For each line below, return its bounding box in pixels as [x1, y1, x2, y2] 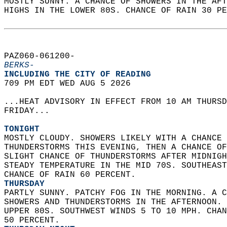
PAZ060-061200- [4, 52, 85, 61]
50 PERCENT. [4, 216, 65, 225]
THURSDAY [4, 179, 45, 188]
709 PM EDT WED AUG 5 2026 [4, 79, 141, 88]
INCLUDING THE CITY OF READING [4, 70, 161, 79]
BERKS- [4, 61, 34, 70]
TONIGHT [4, 125, 40, 134]
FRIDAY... [4, 106, 60, 116]
